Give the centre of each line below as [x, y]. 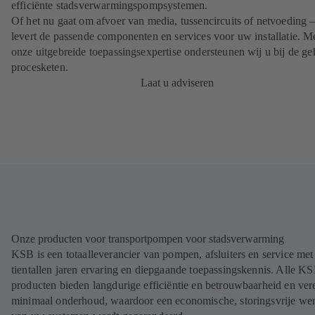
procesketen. [40, 67]
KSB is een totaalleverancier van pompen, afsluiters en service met [162, 255]
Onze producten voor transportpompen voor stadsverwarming [148, 239]
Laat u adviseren [177, 83]
